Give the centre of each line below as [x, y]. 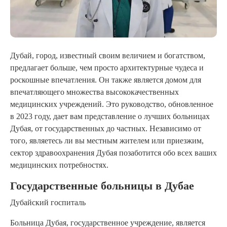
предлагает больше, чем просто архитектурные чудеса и [107, 68]
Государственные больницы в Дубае [102, 186]
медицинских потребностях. [59, 165]
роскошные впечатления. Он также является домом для [106, 80]
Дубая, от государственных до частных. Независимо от [106, 129]
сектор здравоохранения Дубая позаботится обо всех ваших [113, 153]
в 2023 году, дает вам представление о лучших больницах [110, 117]
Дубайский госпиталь [48, 203]
